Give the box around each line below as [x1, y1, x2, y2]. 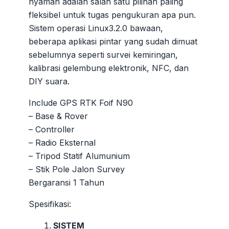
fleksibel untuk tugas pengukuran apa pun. [29, 9, 196, 20]
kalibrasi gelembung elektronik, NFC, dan [29, 62, 189, 73]
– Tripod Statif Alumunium [29, 150, 130, 161]
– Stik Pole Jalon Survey [29, 164, 125, 174]
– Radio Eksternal [29, 137, 96, 148]
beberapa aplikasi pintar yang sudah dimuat [29, 36, 197, 47]
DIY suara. [29, 76, 70, 86]
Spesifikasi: [29, 198, 71, 209]
